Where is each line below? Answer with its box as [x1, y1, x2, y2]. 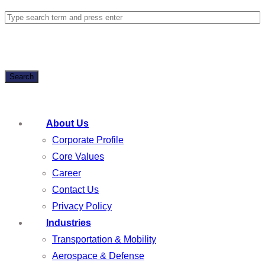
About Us [46, 118, 89, 128]
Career [52, 167, 81, 178]
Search [9, 72, 34, 81]
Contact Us [52, 184, 99, 195]
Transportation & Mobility [52, 234, 156, 244]
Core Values [52, 151, 104, 161]
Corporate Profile [52, 134, 124, 145]
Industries [46, 217, 91, 228]
